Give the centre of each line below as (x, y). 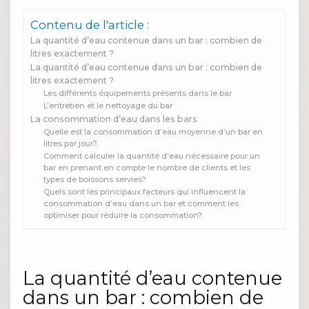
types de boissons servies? (95, 180)
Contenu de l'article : (90, 25)
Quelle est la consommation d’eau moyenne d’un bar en (153, 132)
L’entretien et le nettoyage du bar (108, 106)
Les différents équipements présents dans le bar (138, 93)
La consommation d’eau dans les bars (114, 119)
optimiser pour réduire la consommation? (123, 216)
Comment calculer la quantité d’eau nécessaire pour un (152, 156)
